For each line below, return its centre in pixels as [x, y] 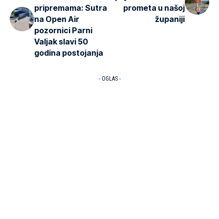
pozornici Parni [63, 30]
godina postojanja [69, 53]
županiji [170, 19]
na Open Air [57, 19]
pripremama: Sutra [71, 8]
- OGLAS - [109, 78]
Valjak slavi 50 [61, 41]
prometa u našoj [154, 8]
